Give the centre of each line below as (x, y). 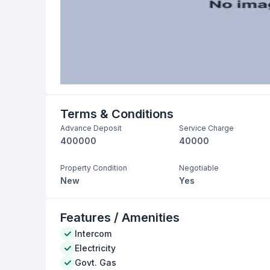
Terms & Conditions (117, 114)
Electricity (96, 248)
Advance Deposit (91, 128)
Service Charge (206, 128)
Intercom (93, 234)
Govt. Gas (96, 262)
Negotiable (199, 168)
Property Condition (94, 168)
